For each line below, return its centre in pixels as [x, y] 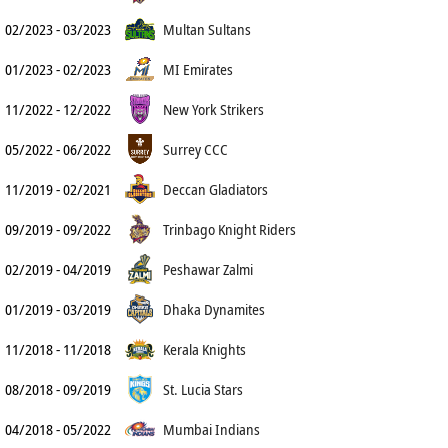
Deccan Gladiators [215, 189]
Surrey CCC [195, 149]
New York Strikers [213, 109]
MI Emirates [198, 69]
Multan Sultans [207, 29]
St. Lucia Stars [203, 389]
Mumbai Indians [211, 429]
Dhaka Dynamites [214, 309]
